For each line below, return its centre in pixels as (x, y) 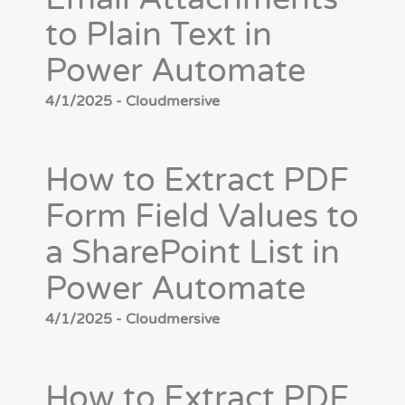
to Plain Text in (159, 35)
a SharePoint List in (193, 253)
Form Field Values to (202, 217)
